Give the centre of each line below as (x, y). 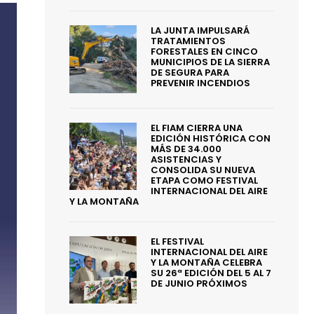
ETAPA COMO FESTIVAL (205, 180)
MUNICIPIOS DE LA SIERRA (211, 62)
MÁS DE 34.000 (186, 149)
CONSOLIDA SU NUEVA (203, 170)
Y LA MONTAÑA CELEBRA (207, 262)
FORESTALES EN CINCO (205, 52)
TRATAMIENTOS (189, 41)
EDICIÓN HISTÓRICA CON (211, 138)
